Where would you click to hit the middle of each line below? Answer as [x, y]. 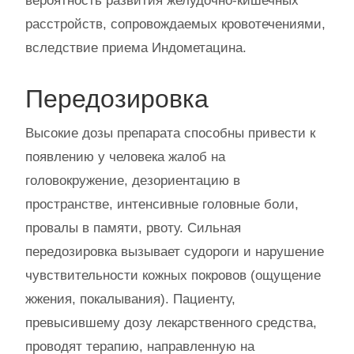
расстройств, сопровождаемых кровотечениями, [175, 24]
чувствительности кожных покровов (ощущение [173, 275]
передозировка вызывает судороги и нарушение [175, 252]
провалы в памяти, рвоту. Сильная [133, 228]
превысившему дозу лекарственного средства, [171, 323]
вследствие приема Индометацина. [136, 48]
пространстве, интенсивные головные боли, [162, 204]
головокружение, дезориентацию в [133, 181]
